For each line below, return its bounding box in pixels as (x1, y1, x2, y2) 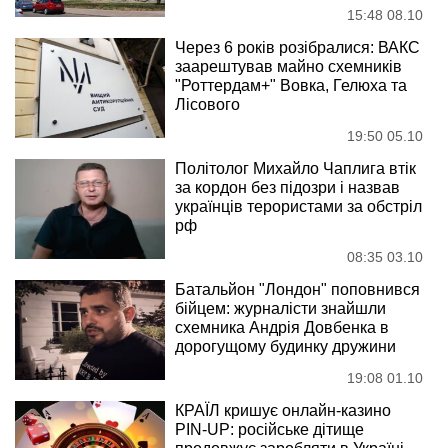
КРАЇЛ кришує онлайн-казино (175, 402, 391, 420)
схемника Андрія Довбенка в (175, 319, 389, 337)
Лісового (175, 96, 240, 114)
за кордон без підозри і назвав (175, 179, 400, 197)
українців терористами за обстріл (175, 198, 422, 216)
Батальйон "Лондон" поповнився (175, 281, 420, 299)
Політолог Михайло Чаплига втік (175, 160, 416, 178)
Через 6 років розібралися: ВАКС (175, 39, 420, 57)
